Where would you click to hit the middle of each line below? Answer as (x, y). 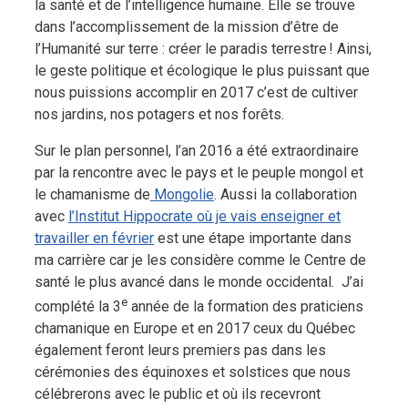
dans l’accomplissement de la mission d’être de (187, 26)
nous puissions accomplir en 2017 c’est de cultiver (196, 92)
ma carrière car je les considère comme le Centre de (200, 260)
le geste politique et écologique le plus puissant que (202, 70)
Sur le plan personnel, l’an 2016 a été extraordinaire (197, 150)
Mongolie (182, 194)
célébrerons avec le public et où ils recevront (178, 394)
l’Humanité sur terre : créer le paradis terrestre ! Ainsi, (203, 48)
